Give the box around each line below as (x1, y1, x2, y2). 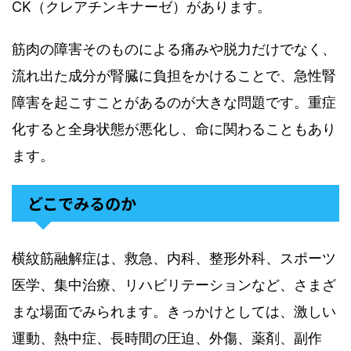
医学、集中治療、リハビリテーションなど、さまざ (12, 277, 336, 293)
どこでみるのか (27, 192, 136, 215)
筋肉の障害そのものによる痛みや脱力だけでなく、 (12, 41, 336, 57)
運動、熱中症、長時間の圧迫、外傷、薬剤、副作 (12, 330, 322, 346)
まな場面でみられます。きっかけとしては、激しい (12, 303, 336, 320)
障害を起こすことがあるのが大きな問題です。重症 (12, 94, 336, 110)
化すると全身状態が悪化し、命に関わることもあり (12, 121, 336, 137)
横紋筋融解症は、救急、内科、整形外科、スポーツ (12, 250, 336, 266)
